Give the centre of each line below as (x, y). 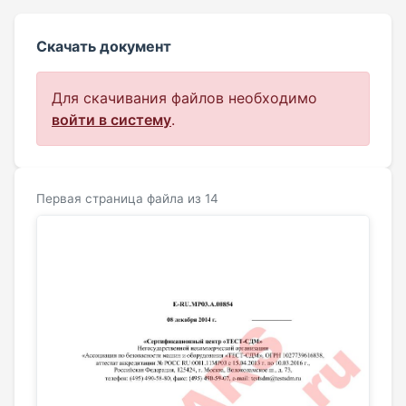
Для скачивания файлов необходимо (184, 97)
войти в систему (111, 119)
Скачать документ (104, 46)
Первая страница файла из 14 (127, 198)
